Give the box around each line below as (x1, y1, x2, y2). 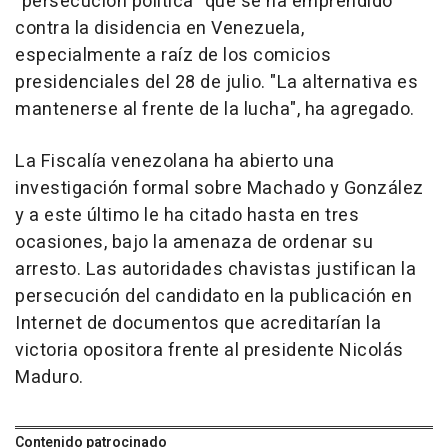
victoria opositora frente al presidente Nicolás (15, 337, 404, 365)
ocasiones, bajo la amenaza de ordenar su (15, 229, 373, 257)
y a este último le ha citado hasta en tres (15, 202, 359, 230)
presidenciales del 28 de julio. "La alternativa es (15, 69, 418, 97)
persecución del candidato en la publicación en (15, 283, 412, 311)
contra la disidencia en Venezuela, (15, 15, 304, 43)
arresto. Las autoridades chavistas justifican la (15, 256, 416, 284)
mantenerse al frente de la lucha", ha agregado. (15, 96, 415, 124)
